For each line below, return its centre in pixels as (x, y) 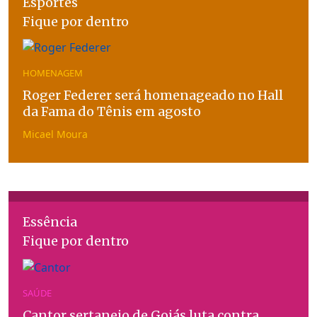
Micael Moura (55, 134)
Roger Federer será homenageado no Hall (153, 96)
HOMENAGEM (53, 73)
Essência (50, 222)
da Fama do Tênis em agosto (112, 112)
